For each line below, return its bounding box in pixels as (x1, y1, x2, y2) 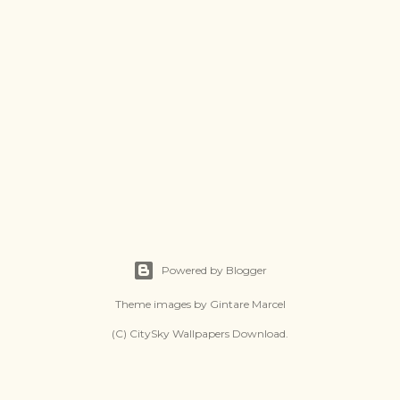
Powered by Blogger (162, 263, 267, 277)
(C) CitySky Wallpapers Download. (112, 327, 288, 340)
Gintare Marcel (209, 297, 286, 311)
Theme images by (114, 297, 210, 311)
